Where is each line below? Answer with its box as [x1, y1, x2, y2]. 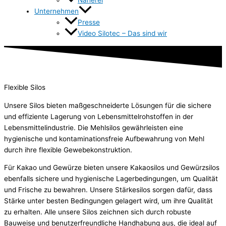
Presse [78, 18, 100, 26]
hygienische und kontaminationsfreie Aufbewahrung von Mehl [4, 134, 204, 143]
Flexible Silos [4, 83, 45, 91]
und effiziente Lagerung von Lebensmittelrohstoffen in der [4, 112, 193, 121]
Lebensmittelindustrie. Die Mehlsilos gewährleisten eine [4, 123, 183, 132]
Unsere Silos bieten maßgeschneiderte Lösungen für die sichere [4, 101, 211, 109]
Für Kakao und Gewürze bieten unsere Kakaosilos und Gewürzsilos [4, 163, 219, 172]
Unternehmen [34, 7, 79, 15]
